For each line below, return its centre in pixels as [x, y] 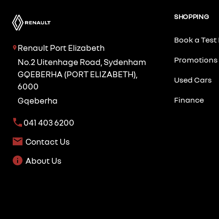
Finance [189, 100]
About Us [44, 161]
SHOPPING [191, 16]
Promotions [196, 60]
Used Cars [193, 80]
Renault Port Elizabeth [61, 48]
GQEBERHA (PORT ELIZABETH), [78, 74]
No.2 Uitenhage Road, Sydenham [82, 62]
